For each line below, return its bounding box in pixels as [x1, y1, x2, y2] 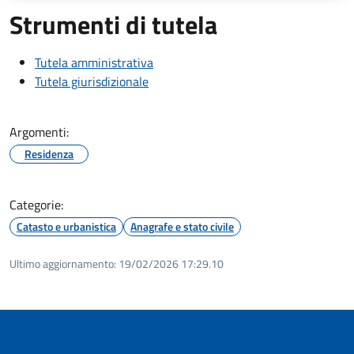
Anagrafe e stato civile [130, 217, 234, 235]
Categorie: [9, 194, 63, 214]
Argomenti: [9, 122, 69, 141]
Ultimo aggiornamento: [9, 254, 116, 272]
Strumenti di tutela [9, 5, 217, 43]
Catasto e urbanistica [17, 217, 116, 235]
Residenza [24, 145, 73, 162]
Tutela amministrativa [35, 52, 153, 72]
